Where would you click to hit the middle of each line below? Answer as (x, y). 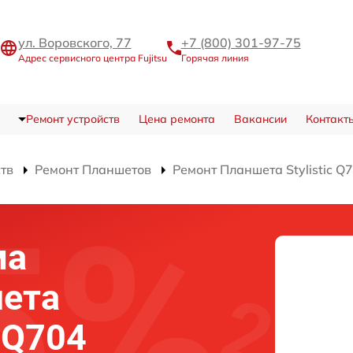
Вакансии (260, 119)
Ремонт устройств (72, 119)
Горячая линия (215, 58)
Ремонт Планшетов (93, 169)
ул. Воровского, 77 (74, 42)
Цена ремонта (176, 119)
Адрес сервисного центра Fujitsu (92, 58)
